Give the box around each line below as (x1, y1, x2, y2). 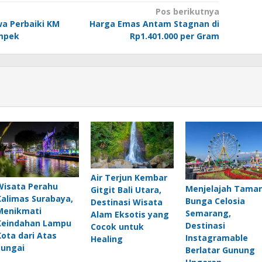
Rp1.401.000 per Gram (129, 30, 219, 42)
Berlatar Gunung (185, 244, 255, 256)
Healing (90, 233, 123, 245)
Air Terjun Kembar (90, 172, 167, 184)
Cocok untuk (90, 221, 144, 233)
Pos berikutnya (155, 6, 219, 18)
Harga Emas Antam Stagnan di (89, 18, 219, 30)
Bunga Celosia (185, 195, 245, 207)
